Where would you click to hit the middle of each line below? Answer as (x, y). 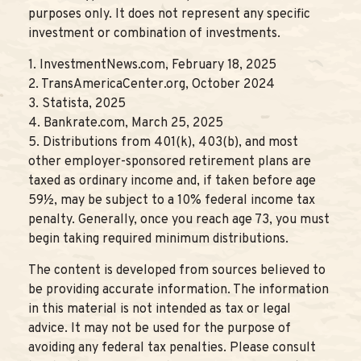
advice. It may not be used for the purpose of (160, 328)
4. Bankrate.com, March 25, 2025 (126, 123)
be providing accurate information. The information (178, 290)
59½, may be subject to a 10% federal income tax (172, 200)
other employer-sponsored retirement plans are (170, 162)
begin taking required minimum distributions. (158, 239)
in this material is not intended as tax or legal (160, 309)
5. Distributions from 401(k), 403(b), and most (163, 142)
